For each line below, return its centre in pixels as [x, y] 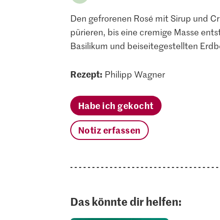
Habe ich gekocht [116, 105]
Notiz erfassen [109, 130]
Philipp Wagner [135, 74]
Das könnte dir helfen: [126, 201]
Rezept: [86, 74]
